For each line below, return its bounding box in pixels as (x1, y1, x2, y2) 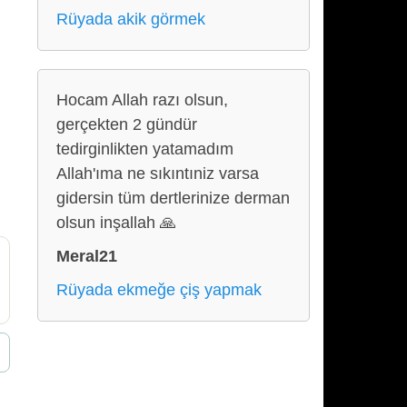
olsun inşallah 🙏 (56, 213, 176, 232)
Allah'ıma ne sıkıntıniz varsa (56, 164, 259, 183)
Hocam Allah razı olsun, (56, 91, 228, 109)
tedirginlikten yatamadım (56, 140, 233, 158)
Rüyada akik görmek (56, 10, 205, 28)
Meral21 (56, 247, 117, 265)
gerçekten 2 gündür (56, 115, 197, 134)
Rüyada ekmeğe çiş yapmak (56, 281, 262, 299)
